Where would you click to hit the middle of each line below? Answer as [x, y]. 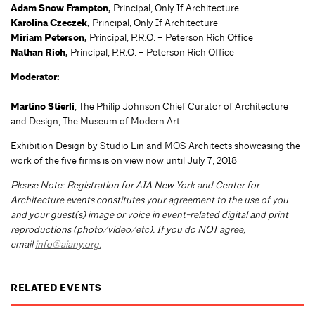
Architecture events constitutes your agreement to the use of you [149, 199]
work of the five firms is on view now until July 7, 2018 [124, 160]
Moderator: [35, 77]
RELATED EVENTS [56, 288]
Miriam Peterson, [50, 37]
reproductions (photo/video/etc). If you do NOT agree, [128, 229]
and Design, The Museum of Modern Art [95, 121]
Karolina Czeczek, [51, 22]
